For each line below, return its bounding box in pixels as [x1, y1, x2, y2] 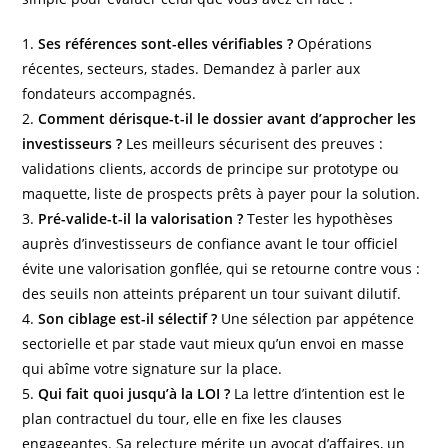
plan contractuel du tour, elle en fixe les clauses [22, 408, 343, 428]
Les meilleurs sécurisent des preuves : [122, 133, 384, 153]
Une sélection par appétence [217, 308, 415, 328]
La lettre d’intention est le [230, 383, 406, 403]
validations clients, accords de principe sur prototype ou [22, 158, 400, 178]
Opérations [293, 33, 373, 53]
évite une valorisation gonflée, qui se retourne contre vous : [22, 258, 421, 278]
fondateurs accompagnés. [22, 83, 197, 103]
